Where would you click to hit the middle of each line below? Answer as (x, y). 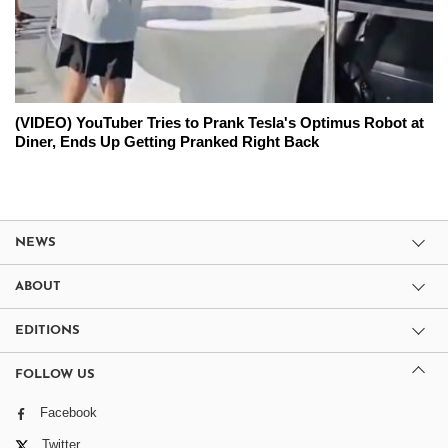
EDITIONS (47, 331)
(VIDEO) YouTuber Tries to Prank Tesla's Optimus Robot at (219, 123)
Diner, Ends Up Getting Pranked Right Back (167, 142)
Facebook (68, 413)
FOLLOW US (55, 375)
